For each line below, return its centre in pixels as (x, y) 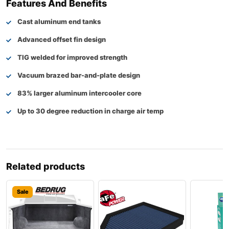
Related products (45, 167)
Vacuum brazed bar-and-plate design (79, 75)
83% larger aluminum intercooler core (79, 93)
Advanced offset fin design (62, 40)
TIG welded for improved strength (72, 58)
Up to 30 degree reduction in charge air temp (90, 111)
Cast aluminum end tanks (59, 22)
